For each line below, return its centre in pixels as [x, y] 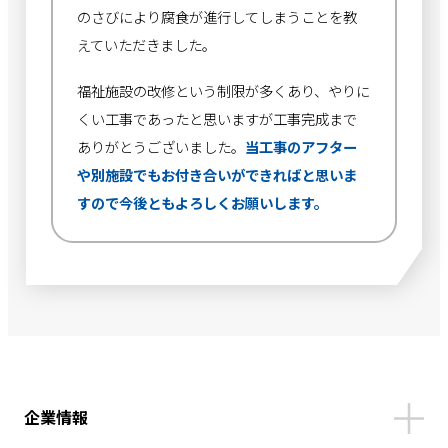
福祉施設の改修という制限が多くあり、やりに [224, 90]
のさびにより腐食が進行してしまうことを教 [217, 16]
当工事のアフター [301, 146]
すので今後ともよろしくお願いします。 [203, 202]
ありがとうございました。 [161, 146]
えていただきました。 [147, 44]
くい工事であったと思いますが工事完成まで [217, 118]
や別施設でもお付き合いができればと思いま [217, 174]
